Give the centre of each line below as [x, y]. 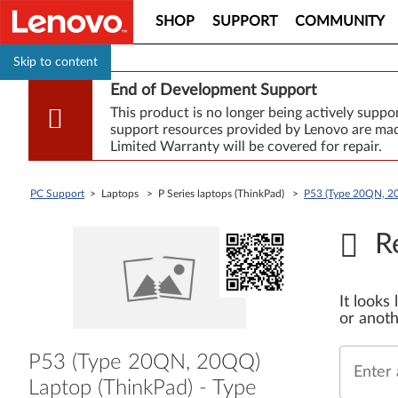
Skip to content [56, 62]
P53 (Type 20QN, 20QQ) [144, 362]
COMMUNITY [340, 21]
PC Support [57, 194]
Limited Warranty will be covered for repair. [246, 147]
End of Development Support [213, 91]
